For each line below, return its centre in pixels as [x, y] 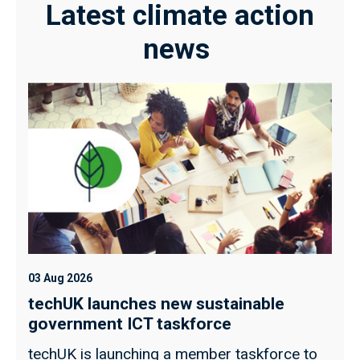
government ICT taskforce [130, 324]
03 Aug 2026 [60, 278]
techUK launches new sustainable [156, 304]
